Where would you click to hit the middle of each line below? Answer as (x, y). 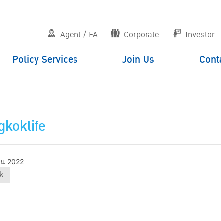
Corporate (141, 35)
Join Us (139, 60)
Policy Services (45, 60)
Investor (200, 35)
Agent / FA (79, 35)
